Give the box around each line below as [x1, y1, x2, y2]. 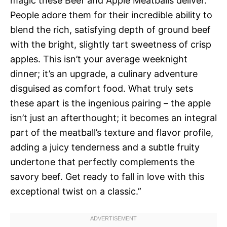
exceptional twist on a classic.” [10, 186, 141, 197]
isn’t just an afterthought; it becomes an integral [10, 112, 217, 123]
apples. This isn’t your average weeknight [10, 54, 187, 64]
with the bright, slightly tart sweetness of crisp [10, 39, 211, 50]
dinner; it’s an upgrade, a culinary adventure [10, 68, 198, 79]
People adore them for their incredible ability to [10, 10, 212, 20]
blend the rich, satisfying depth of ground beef [10, 24, 211, 35]
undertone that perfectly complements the [10, 157, 195, 167]
